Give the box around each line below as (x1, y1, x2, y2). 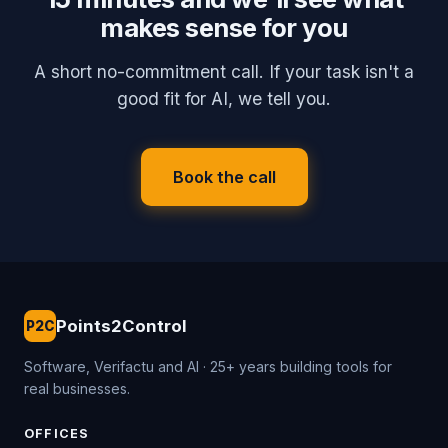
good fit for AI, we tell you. (117, 88, 331, 109)
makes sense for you (100, 12, 348, 43)
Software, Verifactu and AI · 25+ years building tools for (24, 358, 392, 375)
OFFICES (24, 426, 90, 441)
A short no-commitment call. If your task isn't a (34, 61, 414, 82)
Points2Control (56, 316, 187, 336)
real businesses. (24, 380, 130, 397)
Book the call (172, 167, 276, 187)
